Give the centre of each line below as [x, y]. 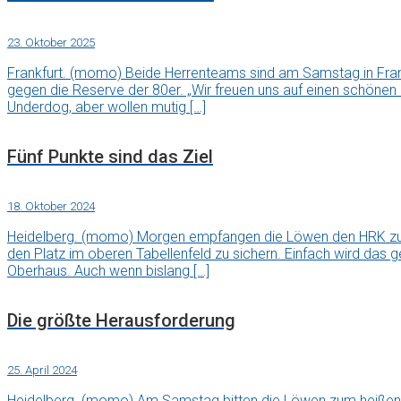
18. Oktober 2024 [51, 207]
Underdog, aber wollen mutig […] [107, 107]
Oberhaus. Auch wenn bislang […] [108, 271]
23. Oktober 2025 [51, 43]
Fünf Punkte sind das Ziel [110, 156]
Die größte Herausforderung [121, 320]
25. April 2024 [42, 370]
